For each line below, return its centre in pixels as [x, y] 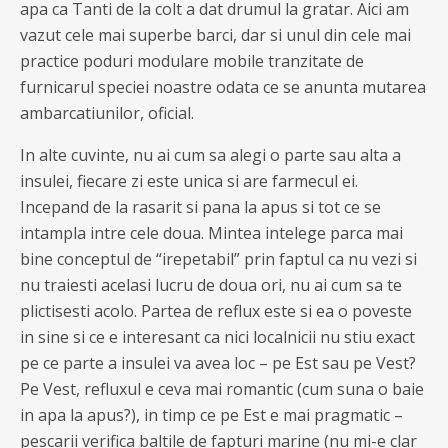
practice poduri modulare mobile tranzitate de [192, 61]
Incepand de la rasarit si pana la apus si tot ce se [200, 207]
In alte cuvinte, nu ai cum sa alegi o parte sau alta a [210, 155]
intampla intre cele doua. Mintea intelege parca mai [211, 233]
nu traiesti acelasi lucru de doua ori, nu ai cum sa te [211, 285]
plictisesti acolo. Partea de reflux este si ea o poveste [216, 311]
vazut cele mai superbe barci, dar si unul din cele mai [215, 35]
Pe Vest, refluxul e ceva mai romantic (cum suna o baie [222, 389]
